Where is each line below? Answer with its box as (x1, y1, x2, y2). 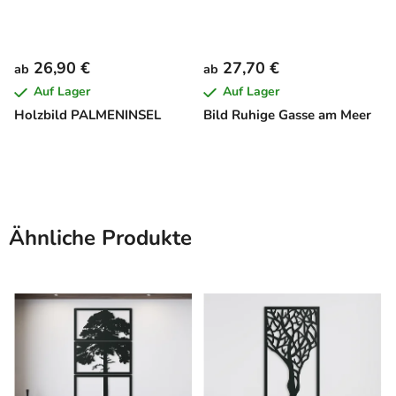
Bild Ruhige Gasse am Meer (203, 105, 371, 124)
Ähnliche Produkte (9, 223, 192, 252)
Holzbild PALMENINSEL (14, 105, 161, 124)
